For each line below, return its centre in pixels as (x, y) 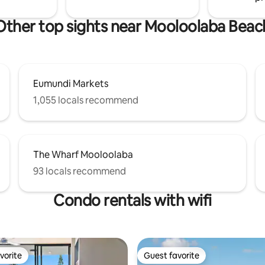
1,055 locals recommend (86, 100)
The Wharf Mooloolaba (83, 154)
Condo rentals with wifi (132, 200)
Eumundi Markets (71, 83)
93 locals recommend (80, 171)
